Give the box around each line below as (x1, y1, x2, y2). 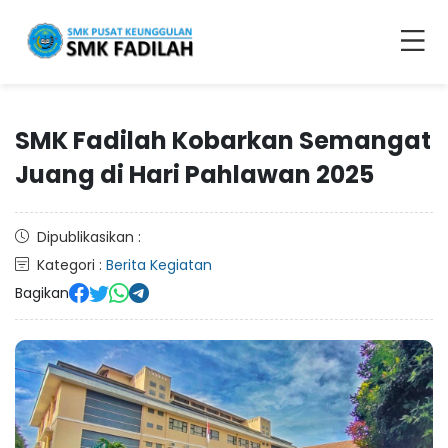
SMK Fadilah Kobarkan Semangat (15, 123, 431, 157)
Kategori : (37, 254, 106, 275)
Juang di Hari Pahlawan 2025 (15, 157, 374, 191)
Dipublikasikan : (37, 226, 141, 247)
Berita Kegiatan (106, 254, 212, 275)
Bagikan (15, 283, 69, 303)
